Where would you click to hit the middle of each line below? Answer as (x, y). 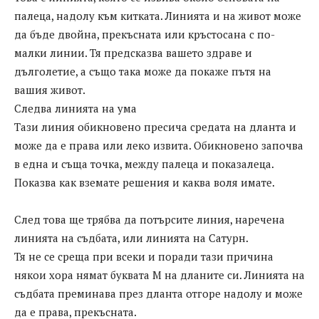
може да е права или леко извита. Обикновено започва (159, 146)
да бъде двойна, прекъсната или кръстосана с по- (145, 35)
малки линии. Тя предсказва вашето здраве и (133, 53)
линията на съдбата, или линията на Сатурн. (131, 238)
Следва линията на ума (75, 109)
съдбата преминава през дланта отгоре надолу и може (158, 294)
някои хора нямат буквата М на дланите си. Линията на (159, 275)
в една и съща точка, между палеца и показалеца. (144, 164)
